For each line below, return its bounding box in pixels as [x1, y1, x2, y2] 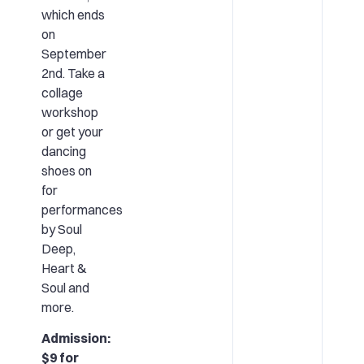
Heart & [41, 259, 87, 276]
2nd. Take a [41, 64, 105, 81]
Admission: [41, 329, 110, 346]
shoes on [41, 162, 92, 179]
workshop [41, 103, 98, 120]
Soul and [41, 279, 89, 296]
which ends [41, 6, 105, 23]
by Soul [41, 220, 82, 237]
